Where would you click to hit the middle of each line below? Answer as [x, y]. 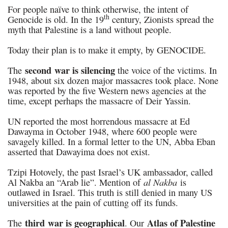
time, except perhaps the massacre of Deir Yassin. [99, 101]
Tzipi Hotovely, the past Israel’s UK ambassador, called [110, 172]
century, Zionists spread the [162, 19]
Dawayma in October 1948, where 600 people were [102, 131]
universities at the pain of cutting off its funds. [93, 203]
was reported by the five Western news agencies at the [107, 91]
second [38, 70]
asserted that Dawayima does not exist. [79, 152]
